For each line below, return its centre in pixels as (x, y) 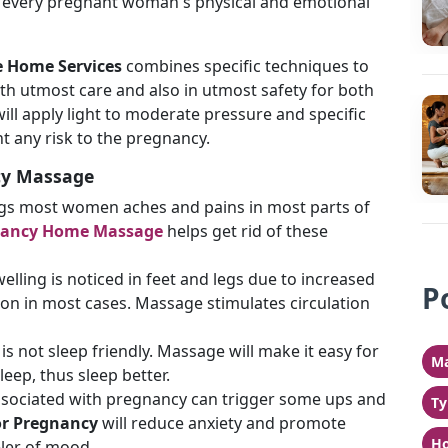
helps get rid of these (245, 231)
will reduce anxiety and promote (222, 423)
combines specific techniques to (247, 66)
